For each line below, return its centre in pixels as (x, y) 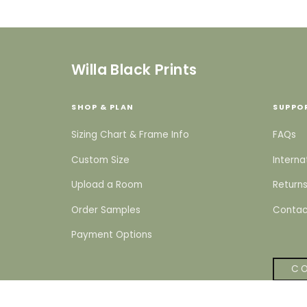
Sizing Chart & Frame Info (130, 135)
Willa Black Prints (134, 70)
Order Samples (106, 210)
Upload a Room (107, 185)
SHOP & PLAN (103, 107)
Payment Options (112, 235)
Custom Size (100, 160)
